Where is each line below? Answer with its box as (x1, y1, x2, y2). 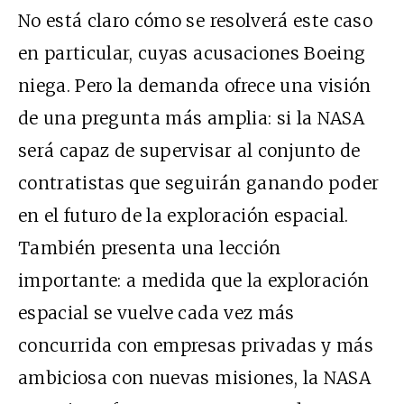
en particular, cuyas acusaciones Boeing (18, 41, 366, 64)
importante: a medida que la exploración (18, 269, 370, 291)
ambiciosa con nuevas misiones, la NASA (18, 366, 371, 389)
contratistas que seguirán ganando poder (18, 171, 380, 194)
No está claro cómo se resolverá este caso (18, 9, 373, 32)
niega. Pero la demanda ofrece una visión (18, 74, 372, 96)
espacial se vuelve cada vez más (18, 301, 295, 324)
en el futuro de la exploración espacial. (18, 204, 349, 226)
